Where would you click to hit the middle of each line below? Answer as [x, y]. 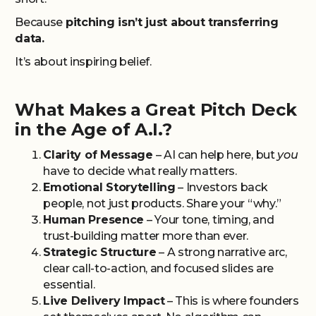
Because [40, 22]
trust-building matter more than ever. [146, 236]
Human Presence [94, 220]
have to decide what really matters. [140, 171]
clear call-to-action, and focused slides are [159, 268]
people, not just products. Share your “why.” [163, 203]
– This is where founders [232, 301]
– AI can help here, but [215, 155]
